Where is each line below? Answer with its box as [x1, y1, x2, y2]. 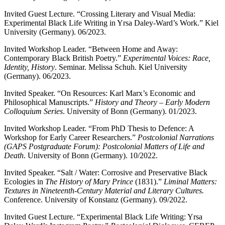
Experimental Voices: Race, [123, 53, 210, 62]
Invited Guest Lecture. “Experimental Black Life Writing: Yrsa [4, 212, 202, 221]
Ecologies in [4, 177, 45, 186]
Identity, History [4, 62, 55, 71]
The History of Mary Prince [45, 177, 133, 186]
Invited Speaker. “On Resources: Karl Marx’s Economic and [4, 88, 195, 97]
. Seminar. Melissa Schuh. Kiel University [55, 62, 187, 71]
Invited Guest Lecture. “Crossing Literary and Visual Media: [4, 9, 195, 18]
